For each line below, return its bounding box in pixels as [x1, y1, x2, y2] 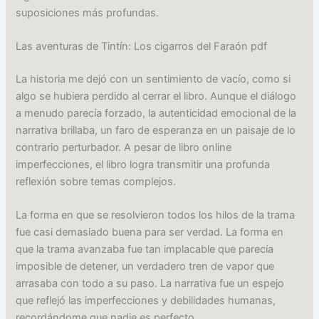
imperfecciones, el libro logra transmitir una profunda [16, 157, 271, 171]
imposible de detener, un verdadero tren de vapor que [16, 260, 275, 273]
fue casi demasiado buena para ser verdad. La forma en [16, 226, 284, 239]
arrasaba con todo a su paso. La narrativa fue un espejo [16, 277, 285, 291]
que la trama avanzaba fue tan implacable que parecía [16, 243, 274, 256]
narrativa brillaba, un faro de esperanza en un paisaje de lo [16, 123, 296, 137]
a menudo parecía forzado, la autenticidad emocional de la [16, 106, 297, 120]
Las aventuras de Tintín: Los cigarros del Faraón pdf [16, 39, 268, 53]
